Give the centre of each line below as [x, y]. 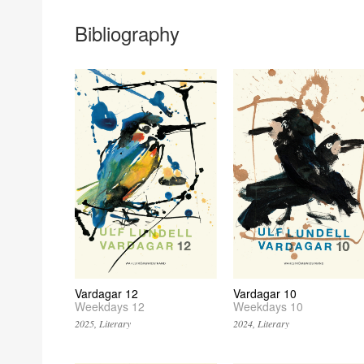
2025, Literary [103, 324]
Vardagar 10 [264, 294]
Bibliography [127, 32]
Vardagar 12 [106, 294]
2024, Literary [261, 324]
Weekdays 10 [268, 307]
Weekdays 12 [110, 307]
